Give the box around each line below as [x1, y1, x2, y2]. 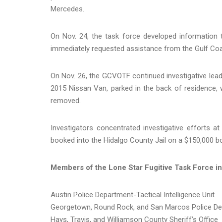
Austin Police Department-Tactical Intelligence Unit [51, 190, 215, 199]
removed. [51, 96, 83, 105]
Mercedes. [51, 4, 88, 13]
